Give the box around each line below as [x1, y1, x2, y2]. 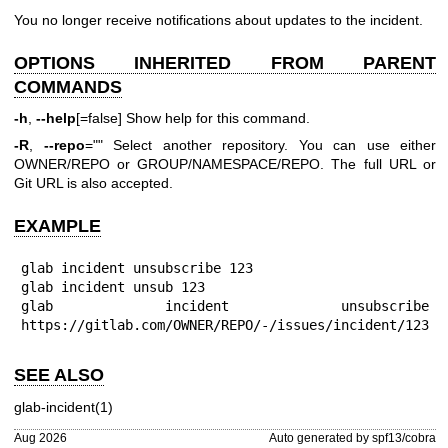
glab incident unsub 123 [21, 279, 205, 296]
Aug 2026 [14, 430, 67, 444]
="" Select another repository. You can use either [84, 137, 436, 154]
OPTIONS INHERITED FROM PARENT [14, 52, 436, 73]
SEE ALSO [14, 365, 104, 386]
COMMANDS [14, 76, 122, 97]
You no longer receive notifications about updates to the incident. [14, 11, 423, 28]
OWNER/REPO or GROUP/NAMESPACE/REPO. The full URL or [14, 156, 436, 173]
